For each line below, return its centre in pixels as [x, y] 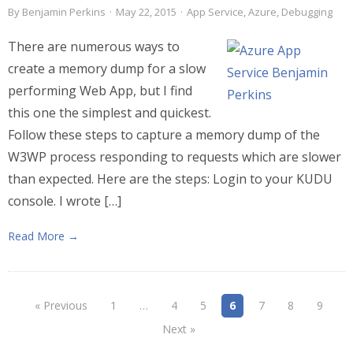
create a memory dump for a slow [107, 69]
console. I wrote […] [65, 201]
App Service [215, 12]
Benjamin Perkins [64, 12]
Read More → [43, 236]
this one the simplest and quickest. [110, 113]
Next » [178, 329]
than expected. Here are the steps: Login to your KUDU [170, 179]
